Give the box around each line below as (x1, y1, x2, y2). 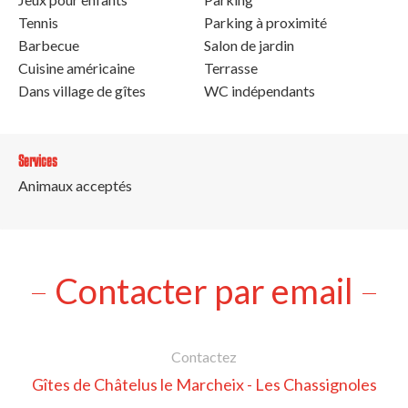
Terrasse (204, 58, 258, 76)
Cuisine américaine (18, 58, 135, 76)
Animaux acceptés (18, 176, 132, 194)
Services (18, 151, 57, 169)
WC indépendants (204, 81, 315, 99)
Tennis (18, 13, 58, 31)
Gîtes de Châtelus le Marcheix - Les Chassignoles (31, 373, 377, 394)
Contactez (171, 347, 237, 365)
